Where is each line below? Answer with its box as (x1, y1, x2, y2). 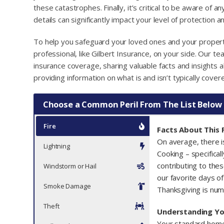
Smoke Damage (43, 181, 91, 191)
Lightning (43, 141, 70, 151)
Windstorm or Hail (43, 161, 96, 171)
